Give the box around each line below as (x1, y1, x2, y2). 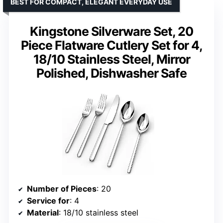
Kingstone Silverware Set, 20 (30, 24, 193, 39)
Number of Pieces (27, 183, 97, 194)
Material (27, 207, 59, 218)
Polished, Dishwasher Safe (36, 66, 187, 81)
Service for (27, 195, 70, 206)
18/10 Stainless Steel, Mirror (33, 52, 190, 67)
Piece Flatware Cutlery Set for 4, (20, 38, 203, 53)
